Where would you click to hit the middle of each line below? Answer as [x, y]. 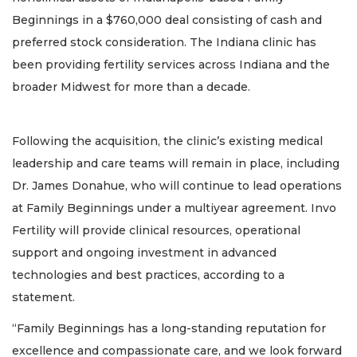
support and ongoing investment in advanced [144, 253]
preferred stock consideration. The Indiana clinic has [164, 42]
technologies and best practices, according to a [148, 275]
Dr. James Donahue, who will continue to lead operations [177, 186]
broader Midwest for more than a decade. [131, 86]
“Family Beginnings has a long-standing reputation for [169, 328]
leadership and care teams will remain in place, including [176, 164]
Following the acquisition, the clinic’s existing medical [167, 141]
